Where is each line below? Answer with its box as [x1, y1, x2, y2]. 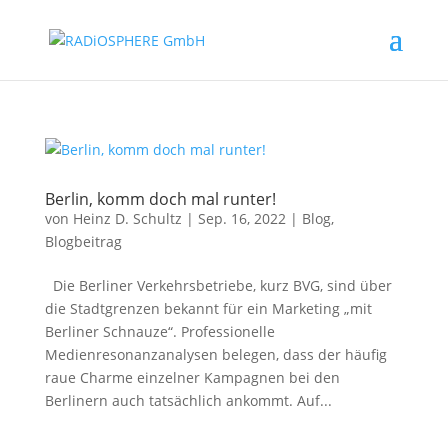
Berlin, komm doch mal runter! [44, 188, 276, 210]
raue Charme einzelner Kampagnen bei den [44, 368, 340, 387]
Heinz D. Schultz [72, 209, 182, 228]
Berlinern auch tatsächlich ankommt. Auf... [44, 391, 332, 410]
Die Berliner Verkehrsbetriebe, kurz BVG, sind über [44, 276, 392, 295]
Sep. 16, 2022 [197, 209, 286, 228]
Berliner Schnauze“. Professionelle [44, 322, 275, 341]
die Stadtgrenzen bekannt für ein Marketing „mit [44, 299, 372, 318]
